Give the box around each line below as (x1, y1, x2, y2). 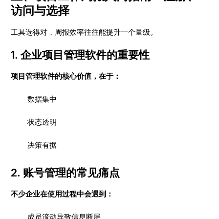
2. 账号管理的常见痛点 (11, 167, 120, 179)
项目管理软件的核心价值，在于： (11, 72, 121, 80)
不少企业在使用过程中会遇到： (11, 190, 114, 198)
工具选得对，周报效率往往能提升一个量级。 (11, 28, 158, 36)
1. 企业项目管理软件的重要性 (11, 49, 150, 61)
